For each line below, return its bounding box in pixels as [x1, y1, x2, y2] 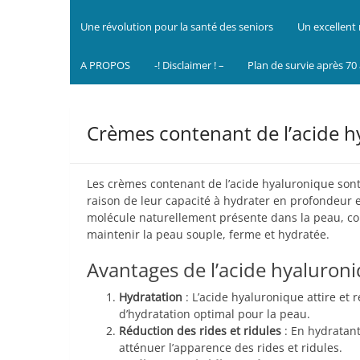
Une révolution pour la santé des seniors [80, 19, 274, 34]
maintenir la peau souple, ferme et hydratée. [87, 226, 329, 242]
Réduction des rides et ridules [119, 322, 281, 338]
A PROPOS [80, 58, 131, 72]
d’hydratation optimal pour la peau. [119, 305, 310, 321]
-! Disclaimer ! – [153, 58, 224, 72]
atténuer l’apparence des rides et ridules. [119, 339, 342, 355]
